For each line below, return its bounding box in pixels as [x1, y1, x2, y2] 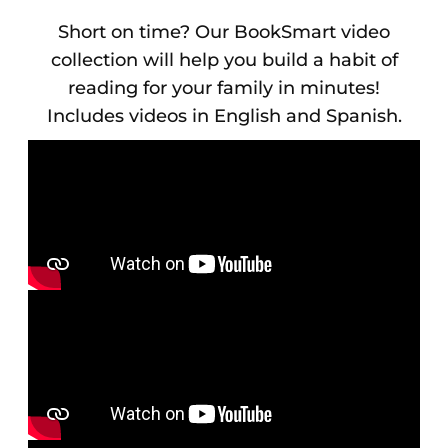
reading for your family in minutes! [68, 76, 380, 99]
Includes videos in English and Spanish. [46, 104, 402, 127]
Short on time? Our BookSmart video [58, 20, 390, 43]
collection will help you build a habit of [50, 48, 398, 71]
